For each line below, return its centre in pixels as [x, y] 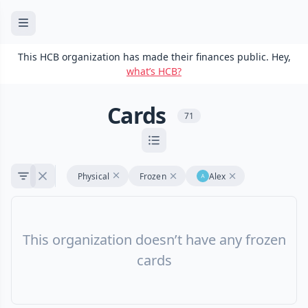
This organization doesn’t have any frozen [154, 240]
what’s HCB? [154, 71]
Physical [93, 176]
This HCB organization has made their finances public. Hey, [154, 57]
